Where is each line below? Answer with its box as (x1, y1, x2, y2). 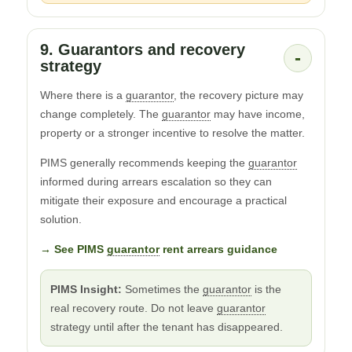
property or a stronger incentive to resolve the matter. (40, 126, 305, 139)
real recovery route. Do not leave (50, 301, 217, 314)
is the (251, 282, 281, 295)
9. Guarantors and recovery (40, 40, 245, 58)
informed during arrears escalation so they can (40, 174, 272, 188)
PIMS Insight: (50, 282, 122, 295)
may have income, (211, 107, 305, 120)
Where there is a (40, 88, 126, 101)
